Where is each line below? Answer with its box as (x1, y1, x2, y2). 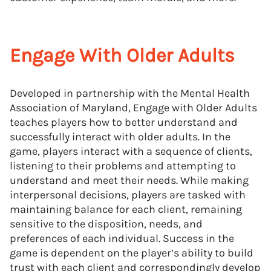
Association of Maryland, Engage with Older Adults (10, 101, 257, 114)
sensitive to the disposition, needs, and (10, 217, 203, 230)
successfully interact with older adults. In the (10, 130, 230, 143)
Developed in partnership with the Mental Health (10, 87, 250, 100)
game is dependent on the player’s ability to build (10, 246, 253, 260)
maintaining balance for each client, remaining (10, 203, 242, 216)
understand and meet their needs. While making (10, 174, 249, 187)
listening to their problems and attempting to (10, 159, 236, 172)
